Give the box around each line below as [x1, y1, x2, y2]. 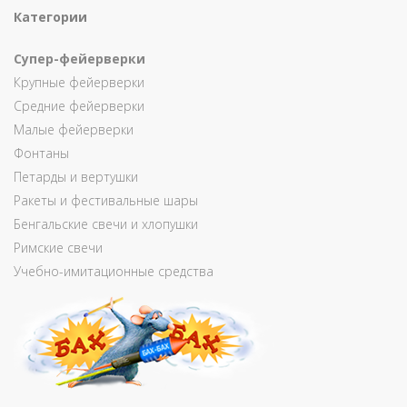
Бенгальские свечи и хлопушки [14, 215, 198, 233]
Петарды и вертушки [14, 168, 138, 185]
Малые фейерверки [14, 121, 134, 138]
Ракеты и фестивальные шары [14, 192, 198, 209]
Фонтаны [14, 144, 69, 162]
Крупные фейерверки [14, 74, 144, 91]
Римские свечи [14, 239, 103, 256]
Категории [14, 8, 87, 25]
